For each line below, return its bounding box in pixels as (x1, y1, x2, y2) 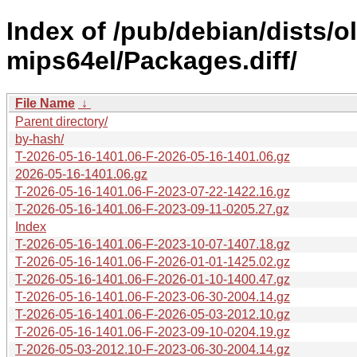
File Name (15, 96, 75, 110)
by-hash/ (15, 131, 64, 146)
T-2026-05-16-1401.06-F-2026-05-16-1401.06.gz (15, 149, 290, 163)
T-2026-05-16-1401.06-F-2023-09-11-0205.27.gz (15, 202, 289, 216)
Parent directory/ (15, 114, 108, 128)
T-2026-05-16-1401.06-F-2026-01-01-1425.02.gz (15, 254, 290, 269)
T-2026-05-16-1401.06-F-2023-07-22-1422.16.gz (15, 184, 290, 198)
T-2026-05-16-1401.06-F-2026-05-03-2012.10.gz (15, 307, 290, 321)
